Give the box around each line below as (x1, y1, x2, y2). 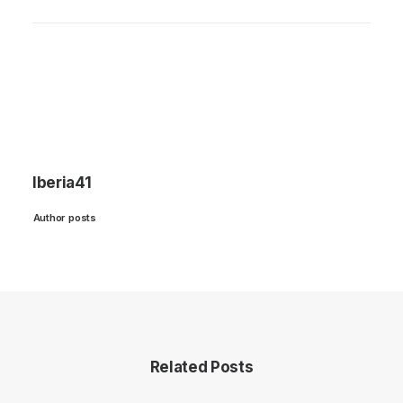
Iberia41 (32, 174, 92, 192)
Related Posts (149, 358, 254, 376)
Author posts (32, 211, 96, 224)
